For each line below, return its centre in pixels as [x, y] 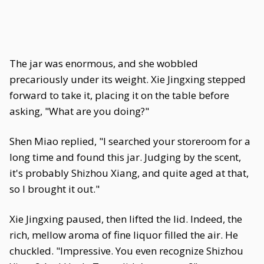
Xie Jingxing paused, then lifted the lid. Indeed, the [126, 219]
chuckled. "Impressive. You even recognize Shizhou [126, 251]
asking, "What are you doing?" [79, 111]
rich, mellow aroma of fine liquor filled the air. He [124, 235]
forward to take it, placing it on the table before [119, 95]
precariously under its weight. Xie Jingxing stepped [128, 79]
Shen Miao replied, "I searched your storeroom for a [130, 141]
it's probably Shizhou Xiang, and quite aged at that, [129, 173]
